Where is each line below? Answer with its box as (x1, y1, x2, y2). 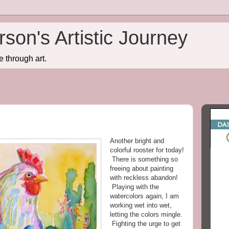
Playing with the (110, 183, 159, 191)
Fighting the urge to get (110, 220, 180, 227)
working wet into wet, (110, 201, 172, 209)
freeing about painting (110, 165, 173, 172)
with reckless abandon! (110, 174, 178, 181)
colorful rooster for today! (110, 146, 184, 154)
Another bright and (110, 137, 164, 145)
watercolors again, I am (110, 192, 179, 200)
